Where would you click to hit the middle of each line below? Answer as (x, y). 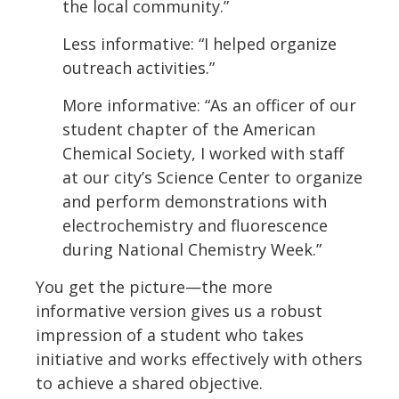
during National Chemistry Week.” (192, 250)
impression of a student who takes (170, 335)
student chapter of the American (189, 130)
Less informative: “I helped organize (199, 44)
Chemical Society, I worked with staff (203, 154)
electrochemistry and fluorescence (195, 226)
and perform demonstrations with (195, 202)
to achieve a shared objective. (149, 383)
